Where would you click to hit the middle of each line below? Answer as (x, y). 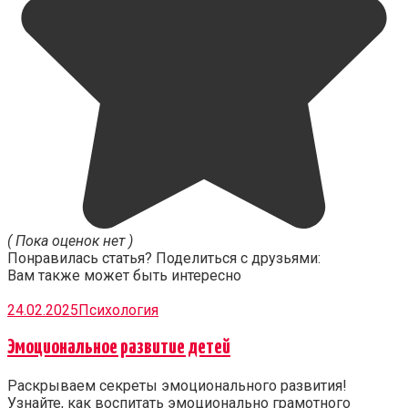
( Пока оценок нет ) (70, 241)
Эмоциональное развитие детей (119, 348)
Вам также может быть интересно (124, 276)
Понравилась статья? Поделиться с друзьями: (164, 259)
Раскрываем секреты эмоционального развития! (177, 386)
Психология (118, 311)
